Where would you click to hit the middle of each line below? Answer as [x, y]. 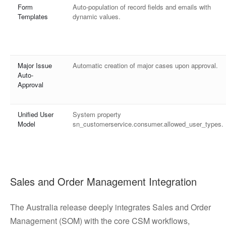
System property [97, 114]
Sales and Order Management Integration [103, 181]
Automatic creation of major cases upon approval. [145, 65]
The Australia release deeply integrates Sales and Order [110, 207]
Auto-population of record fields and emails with [142, 7]
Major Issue [35, 65]
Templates [33, 16]
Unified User [36, 114]
